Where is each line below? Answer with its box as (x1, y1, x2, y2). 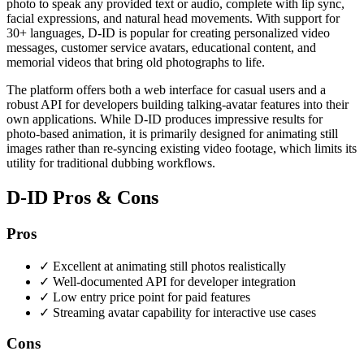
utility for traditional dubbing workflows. (6, 156, 215, 171)
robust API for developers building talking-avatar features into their (6, 97, 349, 112)
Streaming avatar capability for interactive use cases (53, 305, 316, 319)
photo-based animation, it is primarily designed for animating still (6, 127, 338, 141)
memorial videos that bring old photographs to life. (6, 55, 265, 70)
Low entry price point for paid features (53, 289, 250, 304)
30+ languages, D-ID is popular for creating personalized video (6, 26, 330, 41)
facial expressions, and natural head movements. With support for (6, 11, 340, 26)
